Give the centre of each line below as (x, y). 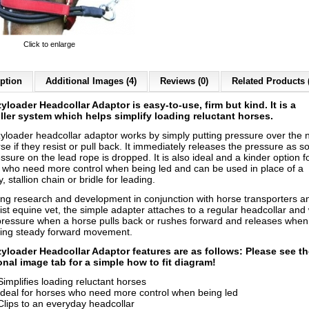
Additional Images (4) (91, 81)
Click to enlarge (49, 44)
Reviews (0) (184, 81)
